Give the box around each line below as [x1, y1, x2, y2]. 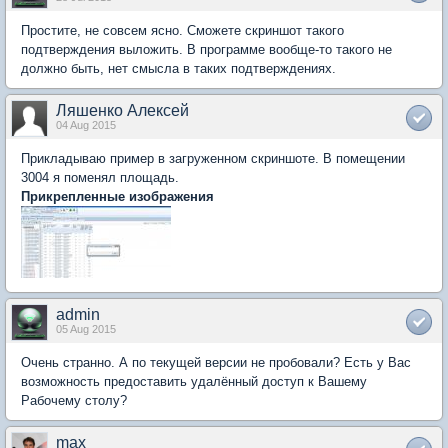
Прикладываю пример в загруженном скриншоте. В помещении [21, 151, 405, 166]
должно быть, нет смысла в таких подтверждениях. [21, 61, 336, 76]
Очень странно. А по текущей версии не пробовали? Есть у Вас [21, 355, 411, 370]
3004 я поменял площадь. [21, 170, 179, 185]
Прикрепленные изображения [21, 189, 214, 204]
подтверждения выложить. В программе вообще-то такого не [21, 42, 392, 57]
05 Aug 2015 [56, 323, 116, 335]
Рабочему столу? [21, 393, 127, 408]
